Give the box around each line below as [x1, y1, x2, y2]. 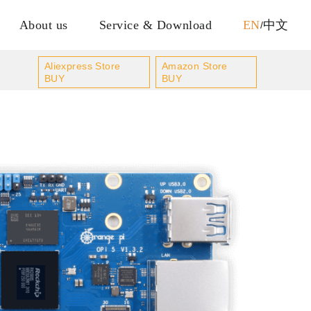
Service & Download [99, 18, 212, 32]
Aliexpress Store [44, 60, 121, 72]
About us [19, 18, 68, 32]
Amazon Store [161, 60, 228, 72]
